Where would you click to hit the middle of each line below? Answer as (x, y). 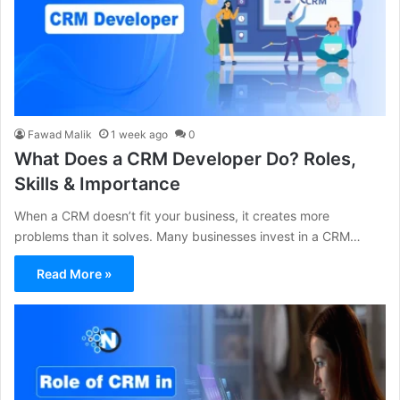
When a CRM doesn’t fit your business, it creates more (172, 215)
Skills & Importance (97, 183)
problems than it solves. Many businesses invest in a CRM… (187, 236)
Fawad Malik (60, 134)
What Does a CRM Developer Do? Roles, (185, 158)
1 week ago (139, 134)
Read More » (74, 273)
